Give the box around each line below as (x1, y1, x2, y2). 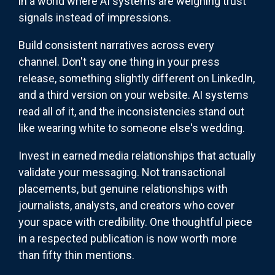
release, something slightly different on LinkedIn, (18, 71, 255, 85)
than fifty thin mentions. (18, 248, 134, 261)
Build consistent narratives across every (18, 38, 214, 52)
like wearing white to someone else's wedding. (18, 121, 245, 134)
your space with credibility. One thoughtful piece (18, 215, 252, 228)
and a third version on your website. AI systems (18, 88, 249, 101)
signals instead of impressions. (18, 10, 171, 24)
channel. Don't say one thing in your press (18, 55, 220, 68)
